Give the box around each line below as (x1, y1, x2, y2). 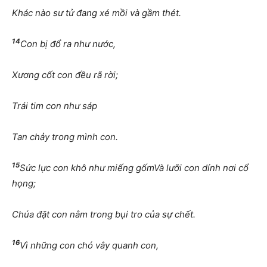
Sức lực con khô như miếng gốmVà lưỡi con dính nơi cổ (20, 162, 249, 174)
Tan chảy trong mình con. (12, 131, 118, 143)
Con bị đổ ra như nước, (20, 38, 116, 50)
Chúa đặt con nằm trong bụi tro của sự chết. (12, 209, 195, 221)
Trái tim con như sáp (12, 100, 97, 112)
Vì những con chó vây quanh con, (20, 240, 159, 252)
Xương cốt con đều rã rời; (12, 69, 118, 81)
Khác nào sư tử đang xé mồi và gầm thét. (12, 7, 181, 19)
